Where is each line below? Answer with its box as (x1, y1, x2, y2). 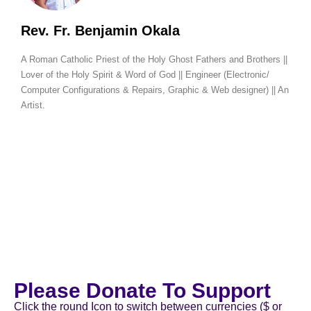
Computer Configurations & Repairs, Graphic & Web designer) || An (21, 85, 289, 96)
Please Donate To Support (14, 278, 271, 302)
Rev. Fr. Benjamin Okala (21, 23, 180, 39)
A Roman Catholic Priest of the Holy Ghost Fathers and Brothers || (21, 54, 287, 65)
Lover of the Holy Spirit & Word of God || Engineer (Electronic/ (21, 69, 269, 81)
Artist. (21, 100, 45, 111)
